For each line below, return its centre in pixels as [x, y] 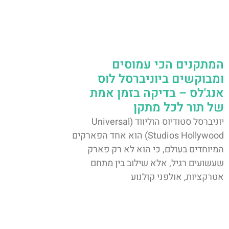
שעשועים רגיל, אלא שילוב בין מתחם [157, 164]
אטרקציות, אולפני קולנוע [177, 177]
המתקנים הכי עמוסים [168, 65]
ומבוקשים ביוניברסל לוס [161, 79]
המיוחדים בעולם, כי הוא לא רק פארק [156, 150]
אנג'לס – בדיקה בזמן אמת [157, 94]
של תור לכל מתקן [179, 108]
